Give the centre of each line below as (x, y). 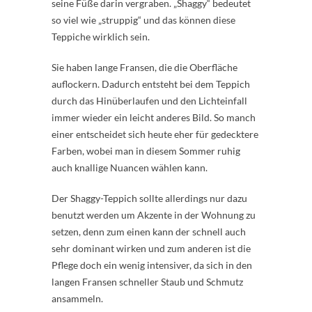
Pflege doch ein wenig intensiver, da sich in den (152, 265)
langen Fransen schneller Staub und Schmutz (147, 282)
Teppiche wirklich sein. (101, 37)
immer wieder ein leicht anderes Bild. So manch (154, 117)
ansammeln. (77, 298)
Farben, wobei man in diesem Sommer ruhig (146, 151)
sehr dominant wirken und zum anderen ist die (151, 248)
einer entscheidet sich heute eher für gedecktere (155, 134)
